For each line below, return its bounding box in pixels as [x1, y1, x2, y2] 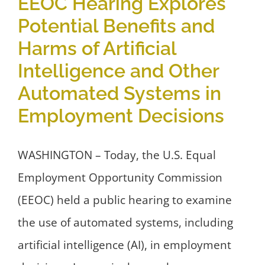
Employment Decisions [18, 105, 224, 127]
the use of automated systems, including [18, 215, 233, 231]
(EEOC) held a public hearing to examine [18, 192, 232, 208]
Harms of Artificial [18, 37, 176, 60]
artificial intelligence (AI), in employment [18, 237, 231, 253]
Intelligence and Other [18, 60, 219, 82]
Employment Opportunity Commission [18, 170, 222, 186]
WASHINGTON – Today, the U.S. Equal [18, 147, 216, 163]
